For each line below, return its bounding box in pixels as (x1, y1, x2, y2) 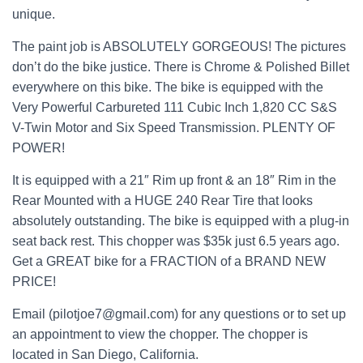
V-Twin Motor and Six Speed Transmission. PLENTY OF (12, 121, 335, 135)
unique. (12, 7, 55, 21)
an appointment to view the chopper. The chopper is (12, 327, 308, 341)
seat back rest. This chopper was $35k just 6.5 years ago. (12, 234, 340, 248)
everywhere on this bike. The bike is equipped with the (12, 80, 323, 94)
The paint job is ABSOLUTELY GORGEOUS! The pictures (12, 40, 346, 53)
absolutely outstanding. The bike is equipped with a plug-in (12, 214, 349, 228)
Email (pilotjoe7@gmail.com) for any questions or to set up (12, 307, 346, 321)
